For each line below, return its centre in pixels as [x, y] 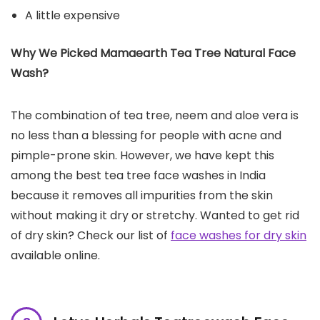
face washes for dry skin [239, 235]
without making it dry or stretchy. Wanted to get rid [155, 215]
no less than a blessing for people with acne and [146, 135]
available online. [55, 255]
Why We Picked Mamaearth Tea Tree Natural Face [153, 53]
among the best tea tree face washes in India [138, 175]
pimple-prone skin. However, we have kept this [142, 155]
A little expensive [72, 15]
